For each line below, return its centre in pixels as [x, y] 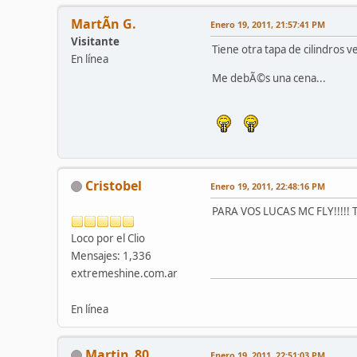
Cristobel [114, 185]
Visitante [95, 41]
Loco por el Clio [108, 238]
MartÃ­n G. [104, 24]
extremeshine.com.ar [124, 273]
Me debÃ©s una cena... [269, 78]
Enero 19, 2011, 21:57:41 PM [268, 24]
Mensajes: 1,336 [111, 255]
